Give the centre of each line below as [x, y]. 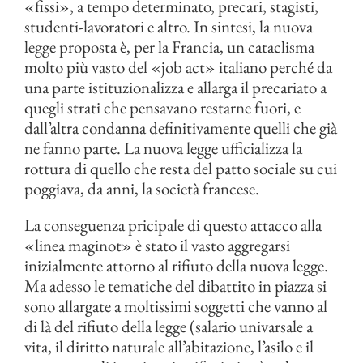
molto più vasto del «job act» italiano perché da [178, 67]
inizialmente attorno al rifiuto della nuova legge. [176, 266]
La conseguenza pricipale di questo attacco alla [173, 225]
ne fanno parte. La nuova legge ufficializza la [163, 148]
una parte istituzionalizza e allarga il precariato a [175, 88]
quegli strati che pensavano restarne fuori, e [162, 108]
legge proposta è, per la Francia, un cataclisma [169, 47]
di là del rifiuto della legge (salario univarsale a [170, 327]
